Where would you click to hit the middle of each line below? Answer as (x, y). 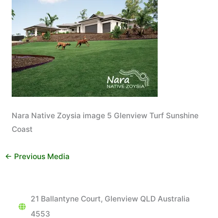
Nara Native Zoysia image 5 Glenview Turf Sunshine (105, 115)
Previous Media (41, 156)
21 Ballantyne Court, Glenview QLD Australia (110, 199)
